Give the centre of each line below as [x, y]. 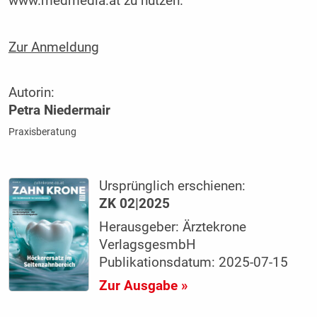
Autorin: [31, 92]
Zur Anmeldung [53, 47]
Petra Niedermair [59, 110]
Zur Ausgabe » [144, 286]
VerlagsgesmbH [148, 244]
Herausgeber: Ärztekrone [173, 227]
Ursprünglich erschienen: [173, 186]
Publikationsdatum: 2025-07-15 [194, 262]
